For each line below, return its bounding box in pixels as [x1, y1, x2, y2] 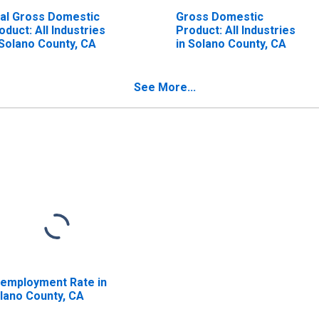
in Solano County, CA [175, 36, 286, 51]
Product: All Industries [175, 23, 296, 37]
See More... [134, 80, 196, 94]
